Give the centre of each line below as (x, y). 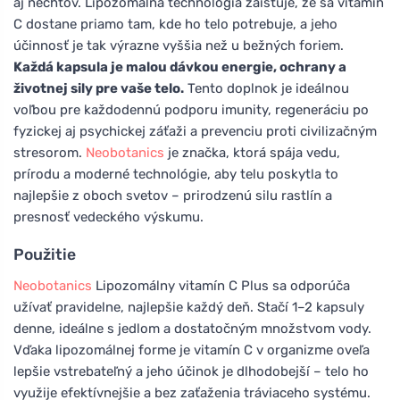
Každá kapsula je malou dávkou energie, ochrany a (180, 67)
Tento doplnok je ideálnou (267, 88)
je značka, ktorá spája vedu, (252, 152)
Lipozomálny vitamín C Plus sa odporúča (221, 285)
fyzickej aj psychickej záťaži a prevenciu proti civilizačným (195, 131)
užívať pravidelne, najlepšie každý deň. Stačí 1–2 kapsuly (189, 307)
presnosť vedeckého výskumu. (108, 217)
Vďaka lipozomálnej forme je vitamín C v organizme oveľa (192, 350)
